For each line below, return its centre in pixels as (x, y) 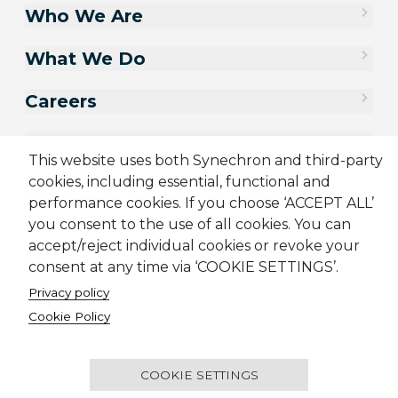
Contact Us (78, 143)
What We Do (85, 58)
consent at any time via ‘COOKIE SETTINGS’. (183, 267)
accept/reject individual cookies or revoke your (194, 245)
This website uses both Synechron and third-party (206, 160)
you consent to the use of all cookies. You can (190, 224)
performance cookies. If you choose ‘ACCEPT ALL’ (201, 203)
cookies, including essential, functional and (179, 181)
